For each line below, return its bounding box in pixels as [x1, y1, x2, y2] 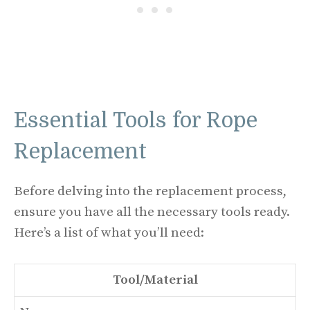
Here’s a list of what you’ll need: [14, 225, 204, 241]
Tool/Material [112, 271, 198, 288]
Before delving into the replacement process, [14, 183, 286, 199]
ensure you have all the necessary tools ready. [14, 204, 290, 220]
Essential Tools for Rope [14, 109, 257, 132]
